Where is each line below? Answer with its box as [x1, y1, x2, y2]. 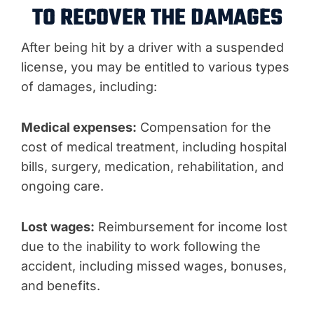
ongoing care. [21, 179, 104, 193]
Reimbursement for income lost [95, 219, 287, 234]
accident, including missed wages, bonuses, [21, 259, 287, 273]
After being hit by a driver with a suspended [21, 40, 284, 55]
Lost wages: [21, 219, 95, 234]
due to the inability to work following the [21, 239, 261, 254]
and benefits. [21, 278, 100, 293]
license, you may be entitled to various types [21, 60, 289, 74]
